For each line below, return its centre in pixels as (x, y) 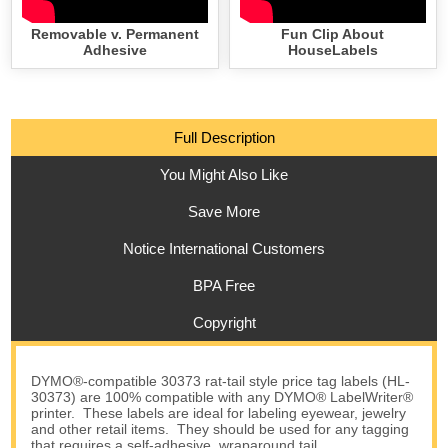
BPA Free (224, 285)
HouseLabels (332, 49)
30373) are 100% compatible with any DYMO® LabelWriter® (222, 396)
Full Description (224, 137)
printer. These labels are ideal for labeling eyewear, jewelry (219, 412)
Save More (224, 211)
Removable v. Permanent (115, 33)
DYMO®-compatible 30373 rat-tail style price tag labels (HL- (221, 380)
